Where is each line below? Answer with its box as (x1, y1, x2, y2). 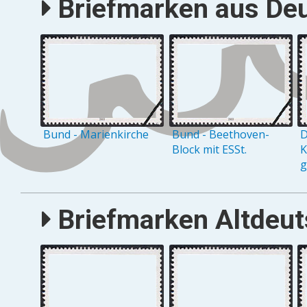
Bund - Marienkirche (43, 126, 149, 142)
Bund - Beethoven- (171, 126, 269, 142)
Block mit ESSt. (171, 141, 247, 157)
